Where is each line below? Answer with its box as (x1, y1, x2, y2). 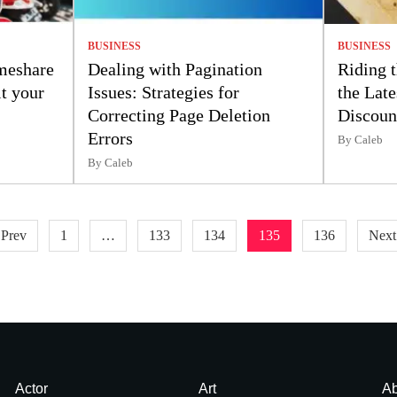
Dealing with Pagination (88, 58, 263, 79)
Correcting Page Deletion (88, 105, 271, 125)
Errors (88, 128, 138, 148)
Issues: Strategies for (88, 82, 240, 102)
